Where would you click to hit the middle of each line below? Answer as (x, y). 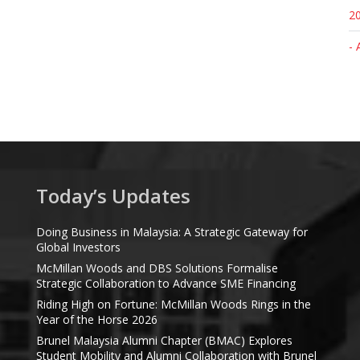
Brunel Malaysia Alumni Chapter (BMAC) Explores (164, 340)
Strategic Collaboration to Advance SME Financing (166, 283)
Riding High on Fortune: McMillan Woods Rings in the (173, 304)
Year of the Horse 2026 (96, 319)
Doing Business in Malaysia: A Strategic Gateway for (172, 232)
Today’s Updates (113, 196)
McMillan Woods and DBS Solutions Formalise (157, 268)
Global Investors (78, 247)
